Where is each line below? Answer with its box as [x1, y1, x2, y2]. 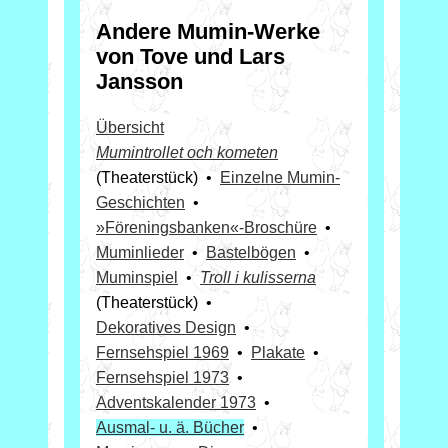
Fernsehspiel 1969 [96, 343, 229, 361]
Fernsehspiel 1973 [96, 368, 229, 386]
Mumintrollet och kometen [96, 143, 278, 161]
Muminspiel [96, 268, 178, 286]
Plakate [251, 343, 305, 361]
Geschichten [96, 193, 185, 211]
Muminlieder [96, 243, 184, 261]
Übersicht [96, 118, 164, 136]
